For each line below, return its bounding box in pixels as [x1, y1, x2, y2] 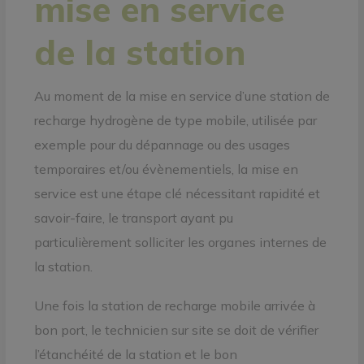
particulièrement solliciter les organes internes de [33, 233, 327, 250]
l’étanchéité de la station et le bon [33, 345, 237, 362]
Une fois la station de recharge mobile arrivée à [33, 297, 315, 314]
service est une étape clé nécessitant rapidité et [33, 184, 320, 201]
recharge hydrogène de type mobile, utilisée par [33, 111, 317, 128]
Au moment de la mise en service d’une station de [33, 87, 330, 104]
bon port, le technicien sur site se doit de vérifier [33, 321, 318, 338]
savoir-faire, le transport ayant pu [33, 209, 233, 226]
